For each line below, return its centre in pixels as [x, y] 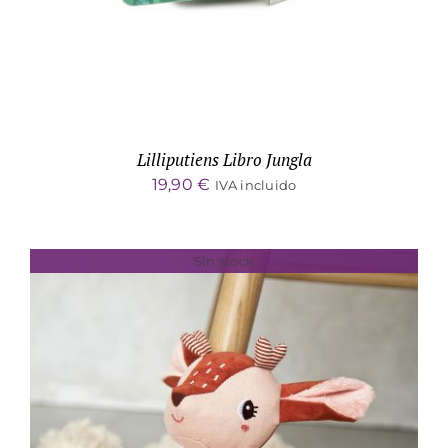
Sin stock [224, 260]
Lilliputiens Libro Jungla [224, 159]
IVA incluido [255, 184]
